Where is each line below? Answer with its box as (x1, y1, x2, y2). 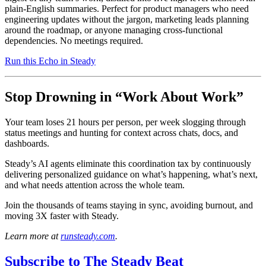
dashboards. (5, 138, 49, 149)
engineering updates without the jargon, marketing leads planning (5, 14, 249, 25)
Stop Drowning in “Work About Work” (5, 89, 243, 105)
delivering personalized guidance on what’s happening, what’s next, (5, 169, 258, 180)
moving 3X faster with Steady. (5, 211, 119, 221)
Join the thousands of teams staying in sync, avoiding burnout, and (5, 200, 253, 211)
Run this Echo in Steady (5, 56, 96, 66)
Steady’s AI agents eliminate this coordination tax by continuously (5, 159, 251, 169)
